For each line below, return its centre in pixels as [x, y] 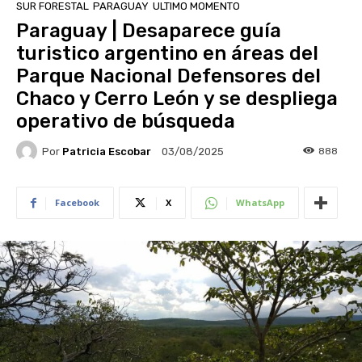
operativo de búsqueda [126, 122]
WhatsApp [260, 203]
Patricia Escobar [107, 151]
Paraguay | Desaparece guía [149, 31]
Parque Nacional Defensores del [168, 76]
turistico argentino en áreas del [167, 54]
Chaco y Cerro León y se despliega [177, 99]
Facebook [77, 203]
